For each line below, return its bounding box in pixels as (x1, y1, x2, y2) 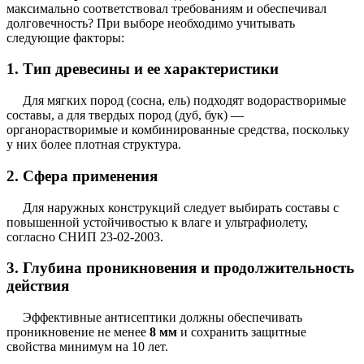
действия (6, 277, 69, 295)
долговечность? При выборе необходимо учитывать (6, 15, 295, 30)
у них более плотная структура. (6, 137, 181, 152)
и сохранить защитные (177, 324, 306, 339)
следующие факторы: (6, 30, 124, 45)
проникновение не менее (6, 324, 149, 339)
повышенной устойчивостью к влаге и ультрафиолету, (6, 214, 308, 229)
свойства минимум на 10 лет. (6, 339, 168, 353)
